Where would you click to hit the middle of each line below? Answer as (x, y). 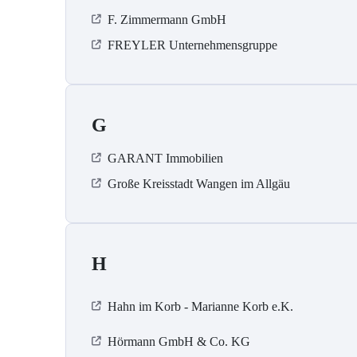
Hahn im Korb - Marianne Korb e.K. (200, 307)
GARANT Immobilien (165, 159)
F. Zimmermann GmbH (167, 20)
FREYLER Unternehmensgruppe (192, 45)
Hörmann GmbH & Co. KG (179, 342)
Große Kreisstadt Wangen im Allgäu (199, 184)
